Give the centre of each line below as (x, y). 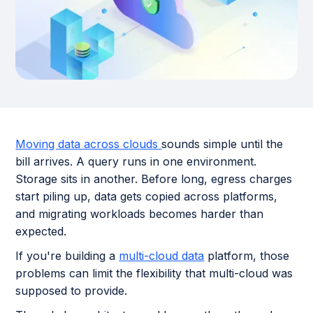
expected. (43, 231)
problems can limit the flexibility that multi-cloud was (154, 273)
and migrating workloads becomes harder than (140, 213)
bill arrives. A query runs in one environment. (136, 161)
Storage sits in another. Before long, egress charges (154, 179)
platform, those (247, 255)
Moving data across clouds (89, 144)
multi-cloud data (162, 255)
